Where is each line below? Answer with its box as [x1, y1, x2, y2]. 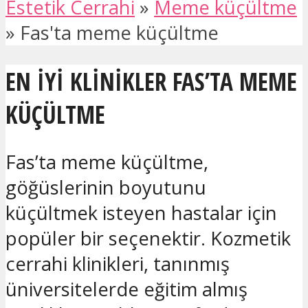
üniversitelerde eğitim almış [5, 276, 247, 302]
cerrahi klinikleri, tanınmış [5, 250, 230, 276]
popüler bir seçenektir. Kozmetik [5, 225, 291, 251]
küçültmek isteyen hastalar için [5, 199, 277, 225]
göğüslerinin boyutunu [5, 174, 206, 200]
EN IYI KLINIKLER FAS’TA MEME [5, 64, 297, 98]
